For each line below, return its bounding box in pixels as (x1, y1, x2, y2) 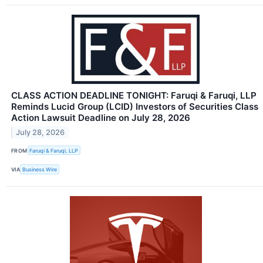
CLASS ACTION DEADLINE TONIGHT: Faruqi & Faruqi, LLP (11, 90, 257, 102)
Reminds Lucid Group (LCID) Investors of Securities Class (11, 101, 258, 113)
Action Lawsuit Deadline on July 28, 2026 (11, 112, 190, 124)
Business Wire (22, 166, 58, 173)
